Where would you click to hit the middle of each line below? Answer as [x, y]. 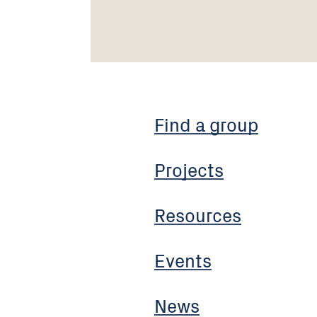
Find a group [206, 124]
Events [183, 259]
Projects [189, 169]
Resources [198, 215]
